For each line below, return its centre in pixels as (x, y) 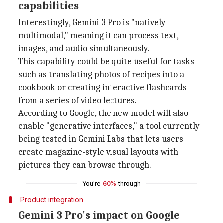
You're (91, 183)
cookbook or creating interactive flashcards (103, 87)
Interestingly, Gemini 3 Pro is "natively (92, 23)
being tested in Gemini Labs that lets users (101, 139)
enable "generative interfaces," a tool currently (109, 126)
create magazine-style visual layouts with (98, 152)
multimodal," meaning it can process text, (98, 36)
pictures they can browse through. (85, 165)
